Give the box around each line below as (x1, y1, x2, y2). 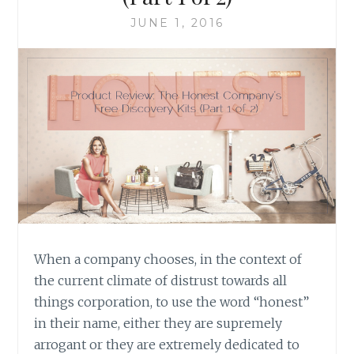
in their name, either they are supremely (34, 315, 283, 332)
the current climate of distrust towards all (34, 273, 288, 289)
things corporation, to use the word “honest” (34, 294, 310, 311)
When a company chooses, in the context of (34, 251, 303, 268)
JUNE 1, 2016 (130, 16, 224, 31)
